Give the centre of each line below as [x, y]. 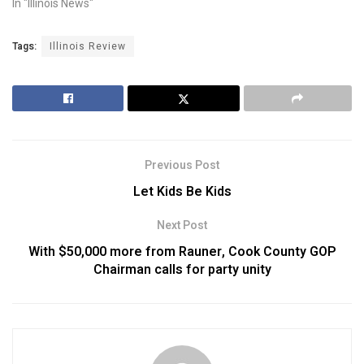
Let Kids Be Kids [182, 191]
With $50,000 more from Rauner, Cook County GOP [182, 251]
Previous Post [182, 165]
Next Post [182, 225]
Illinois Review [88, 46]
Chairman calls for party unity [182, 269]
